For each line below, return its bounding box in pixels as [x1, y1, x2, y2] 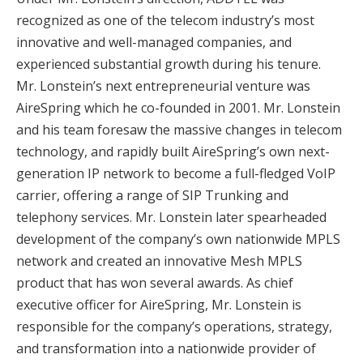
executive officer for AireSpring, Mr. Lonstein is [16, 296, 301, 314]
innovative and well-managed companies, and [16, 33, 292, 52]
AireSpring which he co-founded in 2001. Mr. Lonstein [16, 99, 340, 117]
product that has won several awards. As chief [16, 274, 293, 293]
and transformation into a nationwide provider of [16, 340, 316, 358]
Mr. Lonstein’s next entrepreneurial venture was [16, 77, 310, 96]
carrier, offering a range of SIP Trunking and [16, 186, 288, 205]
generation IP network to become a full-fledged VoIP [16, 164, 335, 183]
